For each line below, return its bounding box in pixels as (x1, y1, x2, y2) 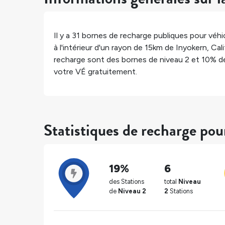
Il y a (54, 31, 72, 41)
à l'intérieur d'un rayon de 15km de (54, 43, 176, 53)
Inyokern (176, 43, 207, 53)
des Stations (109, 178, 144, 186)
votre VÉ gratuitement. (54, 67, 137, 77)
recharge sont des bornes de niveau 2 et (54, 55, 201, 65)
